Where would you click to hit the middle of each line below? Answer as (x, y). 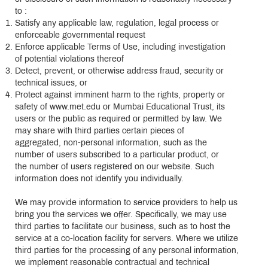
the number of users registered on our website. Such (115, 167)
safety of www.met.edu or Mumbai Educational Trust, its (120, 107)
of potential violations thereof (69, 59)
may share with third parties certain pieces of (100, 131)
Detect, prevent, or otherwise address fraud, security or (119, 71)
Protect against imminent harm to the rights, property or (120, 95)
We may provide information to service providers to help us (126, 203)
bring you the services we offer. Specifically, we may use (121, 215)
